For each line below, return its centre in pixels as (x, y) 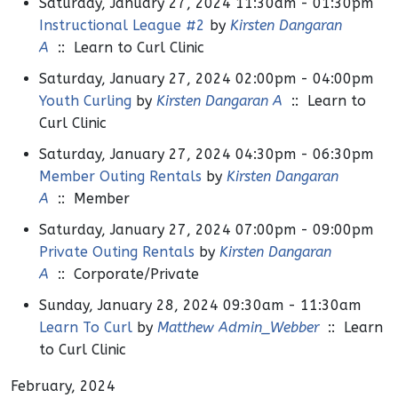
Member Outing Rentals (120, 177)
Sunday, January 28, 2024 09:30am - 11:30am (200, 306)
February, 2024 (63, 386)
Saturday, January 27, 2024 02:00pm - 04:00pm (206, 79)
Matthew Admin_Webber (238, 328)
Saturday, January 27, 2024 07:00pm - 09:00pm (206, 230)
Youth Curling (85, 101)
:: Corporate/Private (124, 275)
